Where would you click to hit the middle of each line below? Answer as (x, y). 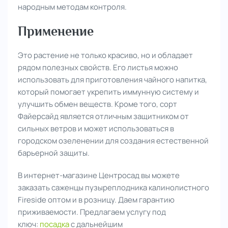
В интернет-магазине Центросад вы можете (99, 175)
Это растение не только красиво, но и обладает (105, 55)
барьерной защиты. (54, 153)
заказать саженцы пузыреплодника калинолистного (113, 187)
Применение (56, 31)
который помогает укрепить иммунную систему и (108, 92)
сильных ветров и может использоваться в (96, 128)
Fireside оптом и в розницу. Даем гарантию (96, 199)
